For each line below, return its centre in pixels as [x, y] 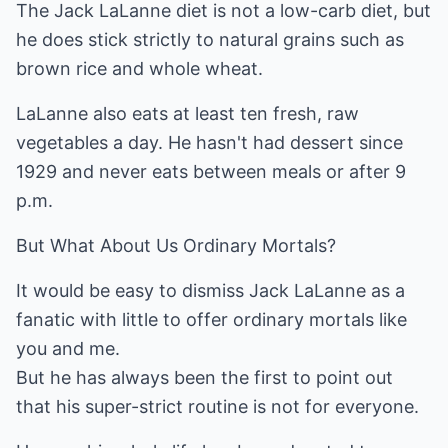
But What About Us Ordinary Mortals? [176, 245]
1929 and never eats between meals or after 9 [211, 171]
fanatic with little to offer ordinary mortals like [211, 319]
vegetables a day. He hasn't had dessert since [209, 142]
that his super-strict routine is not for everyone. [217, 406]
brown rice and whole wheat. [139, 68]
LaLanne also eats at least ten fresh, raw [187, 113]
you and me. [68, 348]
